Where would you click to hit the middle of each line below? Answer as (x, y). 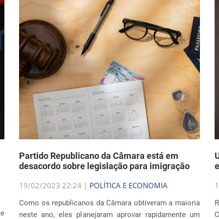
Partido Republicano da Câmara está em (99, 156)
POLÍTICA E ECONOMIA (129, 185)
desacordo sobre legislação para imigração (104, 166)
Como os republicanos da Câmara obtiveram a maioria (109, 203)
